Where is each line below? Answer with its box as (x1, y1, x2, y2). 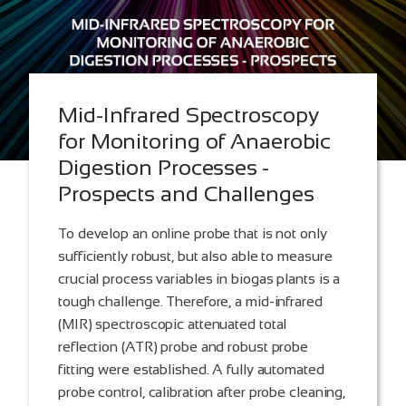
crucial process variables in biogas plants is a (58, 271, 341, 287)
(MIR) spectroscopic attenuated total (58, 316, 287, 333)
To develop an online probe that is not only (58, 226, 327, 242)
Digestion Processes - (58, 155, 269, 180)
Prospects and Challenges (58, 181, 314, 207)
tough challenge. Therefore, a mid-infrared (58, 294, 323, 310)
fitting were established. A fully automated (58, 362, 324, 378)
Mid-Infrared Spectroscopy (58, 102, 319, 128)
